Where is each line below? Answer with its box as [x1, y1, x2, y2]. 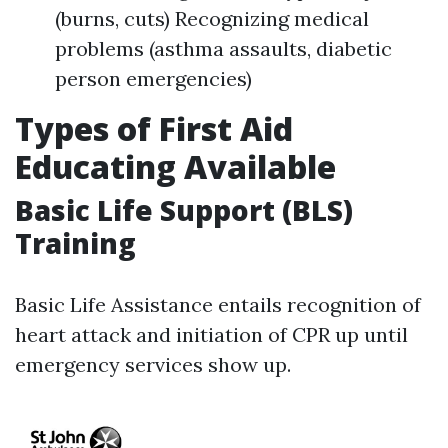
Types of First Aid [15, 107, 293, 150]
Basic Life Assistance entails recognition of [15, 292, 421, 317]
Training [15, 224, 136, 262]
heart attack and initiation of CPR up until [15, 322, 408, 347]
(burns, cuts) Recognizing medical [55, 6, 369, 31]
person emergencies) [55, 66, 252, 91]
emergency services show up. [15, 352, 291, 377]
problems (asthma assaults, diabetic [55, 36, 392, 61]
